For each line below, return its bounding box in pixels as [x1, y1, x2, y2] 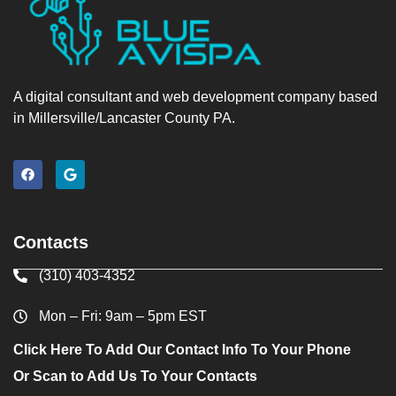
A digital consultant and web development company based [13, 89, 377, 105]
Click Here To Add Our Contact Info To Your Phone [13, 341, 351, 357]
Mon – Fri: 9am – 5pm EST [39, 308, 207, 324]
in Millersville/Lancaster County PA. [13, 110, 235, 126]
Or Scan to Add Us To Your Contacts [13, 368, 257, 384]
